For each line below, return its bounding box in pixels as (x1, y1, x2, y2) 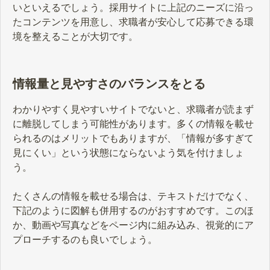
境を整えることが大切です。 (13, 31, 138, 42)
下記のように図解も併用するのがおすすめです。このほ (13, 206, 254, 216)
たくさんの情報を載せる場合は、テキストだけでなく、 (13, 191, 254, 202)
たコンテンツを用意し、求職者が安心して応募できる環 (13, 16, 254, 27)
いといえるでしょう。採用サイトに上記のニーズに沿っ (13, 2, 254, 13)
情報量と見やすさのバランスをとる (13, 77, 206, 90)
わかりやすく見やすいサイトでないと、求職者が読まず (13, 104, 254, 115)
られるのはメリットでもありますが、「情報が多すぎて (13, 133, 254, 144)
